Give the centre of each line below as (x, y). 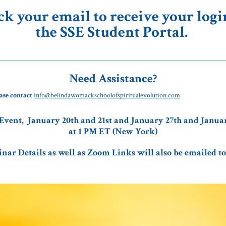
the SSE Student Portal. (113, 32)
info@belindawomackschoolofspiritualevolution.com (107, 95)
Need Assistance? (113, 78)
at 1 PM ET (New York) (113, 131)
